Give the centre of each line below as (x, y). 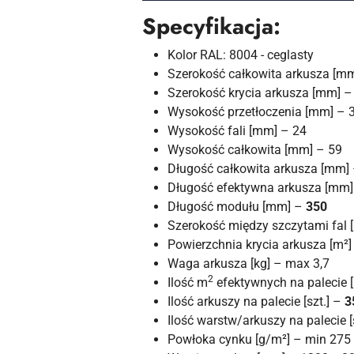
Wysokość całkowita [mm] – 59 (255, 150)
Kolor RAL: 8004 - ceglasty (241, 55)
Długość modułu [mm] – (237, 207)
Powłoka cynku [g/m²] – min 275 (259, 340)
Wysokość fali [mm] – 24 (237, 131)
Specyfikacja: (211, 27)
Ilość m (188, 283)
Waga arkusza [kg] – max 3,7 (249, 264)
